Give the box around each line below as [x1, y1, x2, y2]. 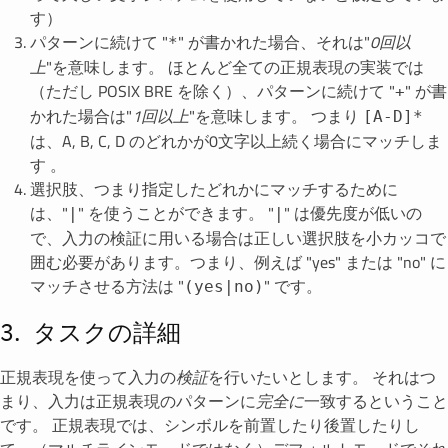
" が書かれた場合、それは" [178, 27, 370, 57]
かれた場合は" [30, 101, 132, 131]
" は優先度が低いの [284, 198, 422, 228]
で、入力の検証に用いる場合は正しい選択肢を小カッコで [30, 223, 446, 253]
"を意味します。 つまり [189, 101, 363, 131]
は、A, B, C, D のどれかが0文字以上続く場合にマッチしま [30, 126, 442, 156]
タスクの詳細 [33, 316, 181, 348]
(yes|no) [184, 277, 264, 296]
